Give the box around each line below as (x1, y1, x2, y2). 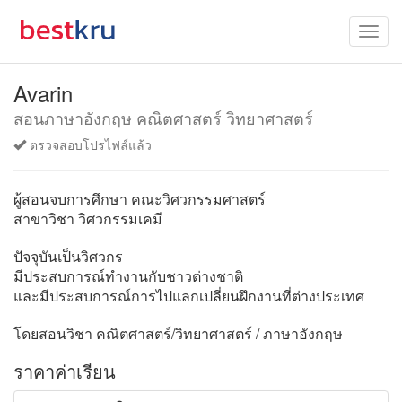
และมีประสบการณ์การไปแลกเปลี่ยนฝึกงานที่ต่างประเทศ (13, 285, 364, 306)
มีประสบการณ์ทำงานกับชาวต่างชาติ (13, 266, 243, 286)
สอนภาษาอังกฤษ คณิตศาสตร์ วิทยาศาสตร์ (13, 106, 313, 129)
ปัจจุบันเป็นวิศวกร (13, 246, 123, 267)
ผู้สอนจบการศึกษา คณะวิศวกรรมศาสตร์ (13, 188, 266, 209)
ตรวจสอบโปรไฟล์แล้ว (26, 135, 152, 153)
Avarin (13, 77, 73, 109)
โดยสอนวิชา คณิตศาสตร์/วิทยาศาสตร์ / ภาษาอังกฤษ (13, 323, 343, 344)
